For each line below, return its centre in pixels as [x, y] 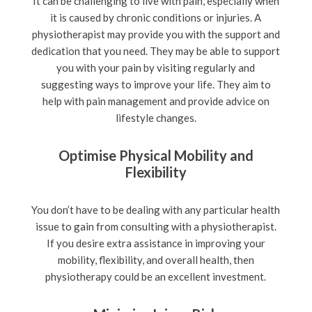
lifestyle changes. [156, 117]
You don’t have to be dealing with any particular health [156, 209]
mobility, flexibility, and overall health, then [156, 259]
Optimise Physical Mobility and [156, 155]
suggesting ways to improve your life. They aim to [156, 84]
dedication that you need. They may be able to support [156, 50]
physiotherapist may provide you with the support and [156, 34]
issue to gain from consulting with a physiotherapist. [156, 226]
